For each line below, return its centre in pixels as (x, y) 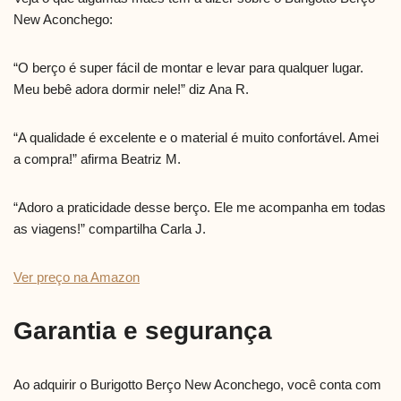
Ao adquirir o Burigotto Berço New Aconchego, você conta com (197, 385)
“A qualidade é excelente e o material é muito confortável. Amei (196, 138)
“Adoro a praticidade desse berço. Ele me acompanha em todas (200, 208)
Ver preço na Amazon (77, 277)
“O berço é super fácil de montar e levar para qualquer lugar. (188, 68)
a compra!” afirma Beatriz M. (97, 159)
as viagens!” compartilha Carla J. (110, 229)
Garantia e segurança (143, 331)
